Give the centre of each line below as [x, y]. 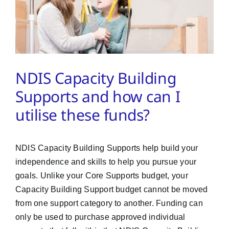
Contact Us [33, 37]
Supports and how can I [98, 96]
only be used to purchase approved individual [100, 217]
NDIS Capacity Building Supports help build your [107, 148]
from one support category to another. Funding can [109, 203]
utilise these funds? [83, 114]
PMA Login [33, 9]
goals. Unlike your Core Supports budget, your [102, 175]
